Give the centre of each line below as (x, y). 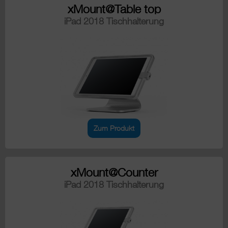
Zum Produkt (114, 128)
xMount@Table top (114, 9)
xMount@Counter (114, 173)
